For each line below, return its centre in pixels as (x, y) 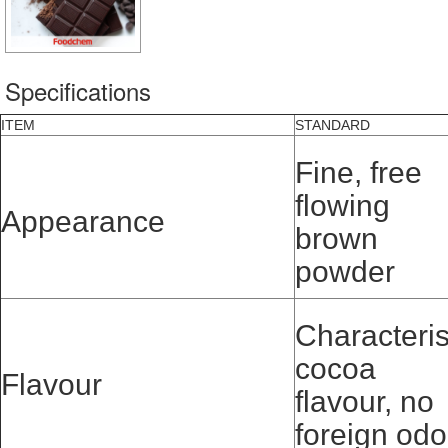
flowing (342, 206)
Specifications (78, 91)
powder (345, 272)
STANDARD (332, 125)
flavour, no (364, 402)
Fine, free (358, 173)
